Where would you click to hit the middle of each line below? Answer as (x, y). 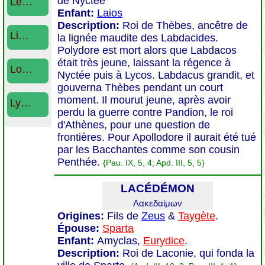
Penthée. (80, 162)
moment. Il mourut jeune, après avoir (144, 100)
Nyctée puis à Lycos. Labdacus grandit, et (156, 75)
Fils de (124, 216)
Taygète (197, 216)
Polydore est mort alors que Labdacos (147, 50)
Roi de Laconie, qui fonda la (188, 253)
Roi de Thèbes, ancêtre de (185, 25)
